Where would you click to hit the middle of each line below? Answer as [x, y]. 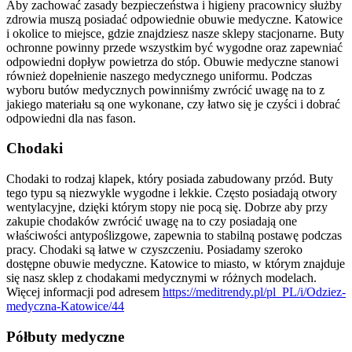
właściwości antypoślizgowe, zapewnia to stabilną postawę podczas [174, 235]
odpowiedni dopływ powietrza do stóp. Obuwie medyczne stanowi [172, 61]
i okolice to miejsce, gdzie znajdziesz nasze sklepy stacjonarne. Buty [175, 33]
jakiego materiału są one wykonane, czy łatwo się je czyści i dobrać [173, 104]
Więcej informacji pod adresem [84, 291]
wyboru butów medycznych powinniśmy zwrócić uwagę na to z [165, 90]
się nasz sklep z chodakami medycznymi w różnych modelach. [161, 277]
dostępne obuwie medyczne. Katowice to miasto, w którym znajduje [176, 263]
